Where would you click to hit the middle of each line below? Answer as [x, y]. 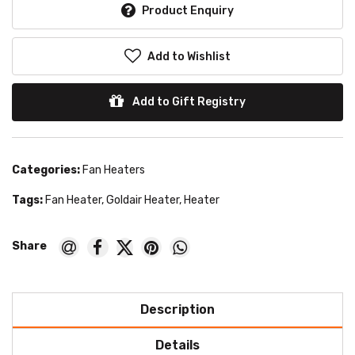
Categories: [46, 170]
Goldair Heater [143, 200]
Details [177, 345]
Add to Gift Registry [188, 102]
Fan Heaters [114, 170]
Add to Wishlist [189, 57]
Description [177, 310]
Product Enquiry [188, 11]
